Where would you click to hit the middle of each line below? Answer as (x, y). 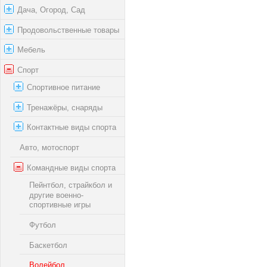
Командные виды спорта (71, 167)
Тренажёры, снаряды (65, 107)
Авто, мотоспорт (49, 147)
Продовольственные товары (68, 30)
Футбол (43, 225)
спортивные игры (60, 205)
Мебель (31, 49)
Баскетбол (48, 245)
